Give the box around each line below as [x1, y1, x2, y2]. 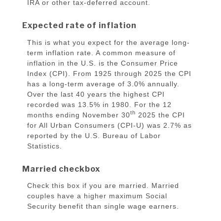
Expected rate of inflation [22, 21, 137, 31]
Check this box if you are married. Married [27, 182, 179, 190]
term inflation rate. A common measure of [27, 48, 176, 57]
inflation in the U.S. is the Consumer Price [27, 59, 178, 67]
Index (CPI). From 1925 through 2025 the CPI [27, 69, 191, 77]
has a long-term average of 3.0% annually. [27, 79, 180, 88]
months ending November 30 [27, 110, 130, 119]
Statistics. [27, 142, 62, 150]
